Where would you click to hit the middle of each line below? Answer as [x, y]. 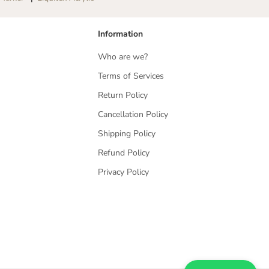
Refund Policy [124, 153]
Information [121, 34]
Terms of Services [131, 76]
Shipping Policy [127, 134]
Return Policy [123, 95]
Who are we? [123, 57]
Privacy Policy [124, 172]
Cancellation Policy [133, 115]
